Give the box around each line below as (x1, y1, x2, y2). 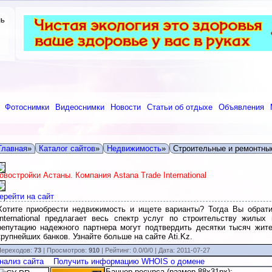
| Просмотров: (41, 246, 89, 254)
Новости (110, 103, 141, 112)
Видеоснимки (55, 103, 104, 112)
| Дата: (154, 246, 177, 254)
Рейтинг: (104, 246, 133, 254)
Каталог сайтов (38, 144, 95, 153)
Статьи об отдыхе (147, 103, 212, 112)
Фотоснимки (5, 103, 49, 112)
